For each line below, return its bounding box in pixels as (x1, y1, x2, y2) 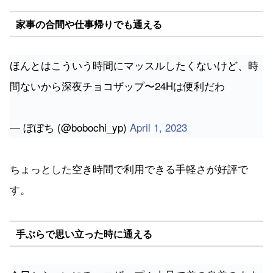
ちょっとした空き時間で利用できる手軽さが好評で (10, 161, 248, 177)
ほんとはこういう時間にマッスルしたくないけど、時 (10, 57, 258, 73)
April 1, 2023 (130, 119, 187, 135)
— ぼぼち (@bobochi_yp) (10, 119, 130, 135)
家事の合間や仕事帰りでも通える (15, 16, 162, 31)
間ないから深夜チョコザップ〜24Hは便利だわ (10, 78, 225, 94)
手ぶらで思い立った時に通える (15, 226, 152, 241)
